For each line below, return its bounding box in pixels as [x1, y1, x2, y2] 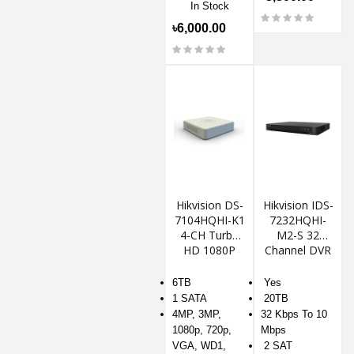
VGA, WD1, [172, 340, 226, 352]
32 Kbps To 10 [261, 308, 327, 321]
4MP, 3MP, [172, 308, 221, 321]
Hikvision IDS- [262, 198, 333, 213]
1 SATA [172, 292, 207, 305]
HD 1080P [183, 243, 235, 258]
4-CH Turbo [179, 228, 239, 243]
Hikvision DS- [175, 198, 243, 213]
